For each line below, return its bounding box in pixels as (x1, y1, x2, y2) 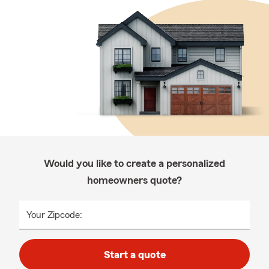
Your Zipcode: (26, 210, 82, 220)
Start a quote (103, 249, 166, 260)
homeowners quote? (87, 175, 182, 186)
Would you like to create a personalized (44, 158, 225, 169)
